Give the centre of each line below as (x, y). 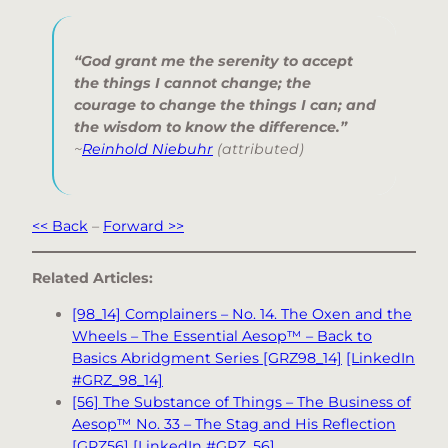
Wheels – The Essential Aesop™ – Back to (222, 336)
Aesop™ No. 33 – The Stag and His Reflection (234, 424)
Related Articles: (92, 278)
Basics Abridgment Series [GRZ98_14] (207, 358)
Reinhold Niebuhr (147, 149)
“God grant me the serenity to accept (213, 61)
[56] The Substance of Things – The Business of (241, 402)
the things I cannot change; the (192, 83)
